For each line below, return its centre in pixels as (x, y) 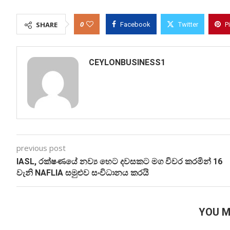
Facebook (135, 24)
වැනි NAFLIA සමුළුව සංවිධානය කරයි (83, 172)
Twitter (188, 24)
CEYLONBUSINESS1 (127, 62)
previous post (41, 148)
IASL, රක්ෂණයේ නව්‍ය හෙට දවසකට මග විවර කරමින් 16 (119, 161)
